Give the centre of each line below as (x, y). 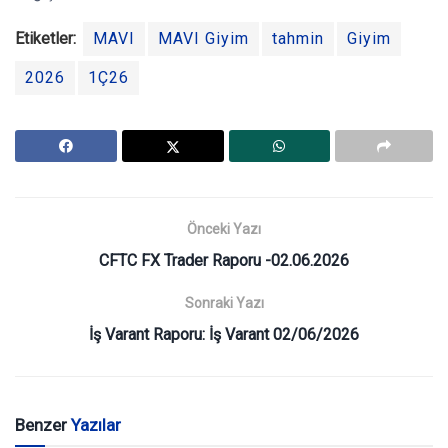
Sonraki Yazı (224, 302)
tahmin (298, 38)
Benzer (43, 424)
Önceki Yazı (224, 228)
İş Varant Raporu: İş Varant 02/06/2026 (224, 334)
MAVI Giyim (203, 38)
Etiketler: (45, 38)
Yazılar (96, 424)
